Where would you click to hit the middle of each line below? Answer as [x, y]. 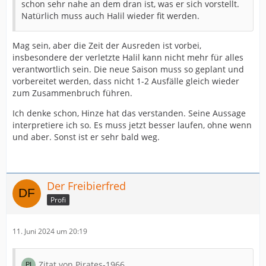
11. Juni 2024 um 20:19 [50, 231]
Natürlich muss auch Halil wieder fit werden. [110, 16]
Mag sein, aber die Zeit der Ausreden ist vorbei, [107, 45]
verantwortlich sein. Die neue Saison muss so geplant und [128, 69]
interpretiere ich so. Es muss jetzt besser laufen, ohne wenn [132, 125]
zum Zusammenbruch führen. [72, 93]
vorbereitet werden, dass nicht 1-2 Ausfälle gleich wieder [126, 81]
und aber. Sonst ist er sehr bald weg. [86, 137]
